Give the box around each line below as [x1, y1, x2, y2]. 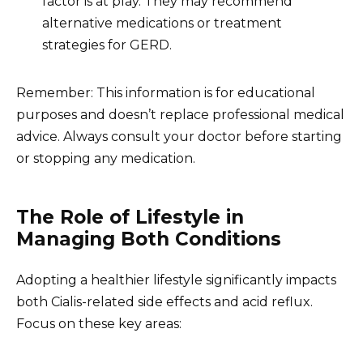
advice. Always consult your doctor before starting [16, 129, 342, 145]
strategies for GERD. [42, 37, 172, 53]
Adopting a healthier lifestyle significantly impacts [16, 272, 336, 288]
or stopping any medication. [16, 151, 195, 167]
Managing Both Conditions [16, 228, 281, 251]
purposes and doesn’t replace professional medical [16, 107, 344, 123]
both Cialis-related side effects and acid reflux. [16, 294, 313, 310]
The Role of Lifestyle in [16, 206, 244, 229]
